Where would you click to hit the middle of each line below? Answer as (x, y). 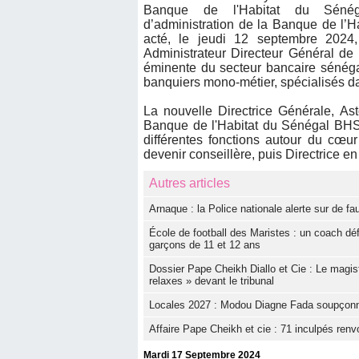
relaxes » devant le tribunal (212, 281)
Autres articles (190, 184)
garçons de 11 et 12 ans (205, 245)
